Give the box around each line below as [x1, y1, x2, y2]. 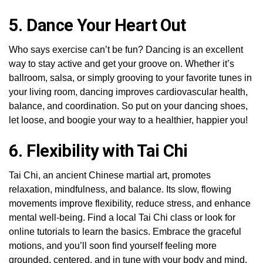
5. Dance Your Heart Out [9, 15, 186, 35]
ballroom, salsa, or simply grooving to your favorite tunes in [9, 72, 252, 83]
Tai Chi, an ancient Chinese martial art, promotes [9, 170, 211, 180]
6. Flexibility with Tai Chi [9, 140, 188, 161]
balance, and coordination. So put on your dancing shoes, [9, 100, 248, 111]
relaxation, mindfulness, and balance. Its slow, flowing [9, 184, 231, 194]
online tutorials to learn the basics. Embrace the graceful [9, 226, 241, 237]
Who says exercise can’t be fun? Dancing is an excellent [9, 44, 243, 55]
